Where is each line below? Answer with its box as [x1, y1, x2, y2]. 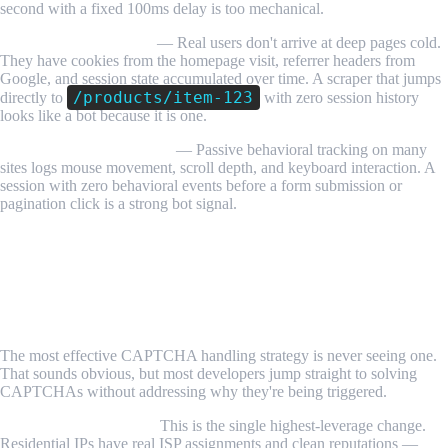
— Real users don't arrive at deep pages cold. [153, 33, 441, 51]
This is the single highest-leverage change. [156, 417, 426, 435]
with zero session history [259, 88, 419, 106]
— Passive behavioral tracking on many [172, 140, 427, 158]
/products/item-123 [73, 87, 254, 107]
